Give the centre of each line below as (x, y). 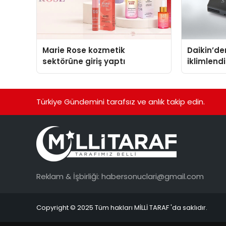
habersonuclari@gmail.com (153, 176)
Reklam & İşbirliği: (69, 176)
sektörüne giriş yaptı (84, 62)
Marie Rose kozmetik (84, 50)
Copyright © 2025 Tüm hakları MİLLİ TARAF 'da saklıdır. (122, 208)
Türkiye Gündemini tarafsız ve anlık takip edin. (121, 101)
